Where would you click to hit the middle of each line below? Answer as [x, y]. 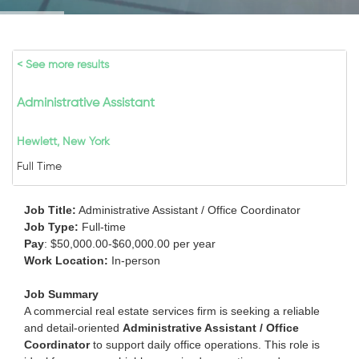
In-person [134, 260]
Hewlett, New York [63, 142]
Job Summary [61, 294]
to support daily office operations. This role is [205, 345]
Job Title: [50, 210]
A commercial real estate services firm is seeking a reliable [172, 311]
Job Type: [51, 227]
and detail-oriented [73, 328]
